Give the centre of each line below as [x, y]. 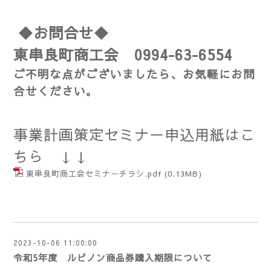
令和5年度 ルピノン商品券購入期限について [113, 257]
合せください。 [58, 91]
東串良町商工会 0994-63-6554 [123, 54]
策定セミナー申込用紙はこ [165, 134]
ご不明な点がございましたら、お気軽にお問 [134, 74]
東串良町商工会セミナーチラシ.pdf [94, 174]
